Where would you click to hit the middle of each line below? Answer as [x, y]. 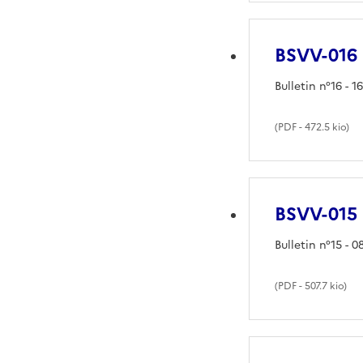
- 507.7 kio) [322, 286]
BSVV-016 [316, 55]
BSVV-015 [316, 214]
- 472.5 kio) [323, 127]
